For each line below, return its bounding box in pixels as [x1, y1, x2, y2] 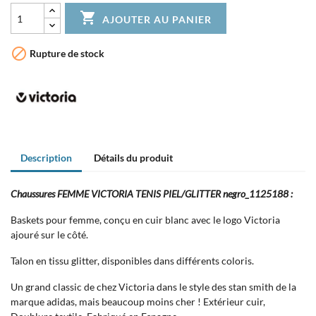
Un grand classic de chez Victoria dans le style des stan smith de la [11, 281, 296, 293]
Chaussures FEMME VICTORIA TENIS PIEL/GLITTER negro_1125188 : [11, 188, 295, 200]
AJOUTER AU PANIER [102, 13, 212, 25]
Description [20, 152, 72, 164]
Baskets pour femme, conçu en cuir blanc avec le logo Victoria [11, 214, 280, 226]
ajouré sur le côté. [11, 229, 88, 241]
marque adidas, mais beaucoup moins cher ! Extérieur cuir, [11, 296, 265, 308]
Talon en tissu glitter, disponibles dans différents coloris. [11, 255, 254, 267]
